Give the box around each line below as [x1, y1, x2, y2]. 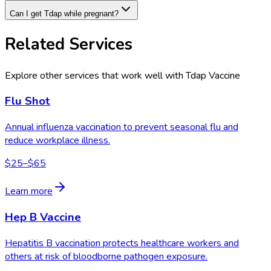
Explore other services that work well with [5, 68, 186, 82]
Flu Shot [5, 93, 50, 109]
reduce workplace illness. [5, 134, 110, 148]
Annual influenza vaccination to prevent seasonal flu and [5, 120, 238, 134]
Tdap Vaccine [186, 68, 240, 82]
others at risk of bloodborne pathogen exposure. [5, 249, 207, 263]
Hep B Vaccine [5, 209, 81, 225]
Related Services [5, 33, 132, 56]
